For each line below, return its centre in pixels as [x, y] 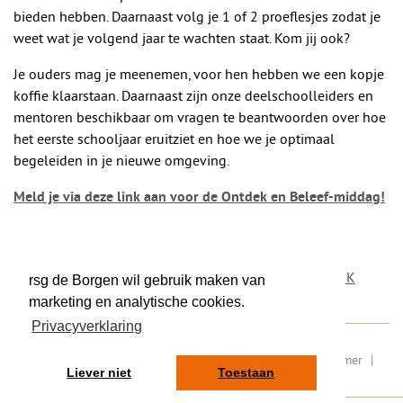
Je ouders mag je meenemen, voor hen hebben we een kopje [199, 74]
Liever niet [99, 373]
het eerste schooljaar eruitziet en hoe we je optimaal [174, 139]
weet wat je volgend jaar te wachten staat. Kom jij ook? [182, 38]
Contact [231, 379]
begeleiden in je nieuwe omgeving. [121, 160]
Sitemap [264, 360]
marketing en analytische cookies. [137, 302]
